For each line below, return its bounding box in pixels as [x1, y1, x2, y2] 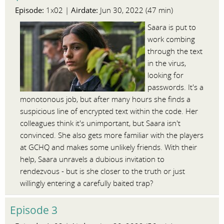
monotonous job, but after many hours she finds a [20, 95, 190, 104]
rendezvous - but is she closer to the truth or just [20, 167, 185, 176]
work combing [147, 35, 195, 44]
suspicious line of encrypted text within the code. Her [20, 107, 198, 116]
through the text [147, 47, 202, 56]
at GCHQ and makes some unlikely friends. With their [20, 143, 197, 152]
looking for [147, 71, 183, 80]
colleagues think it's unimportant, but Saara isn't [20, 119, 180, 128]
